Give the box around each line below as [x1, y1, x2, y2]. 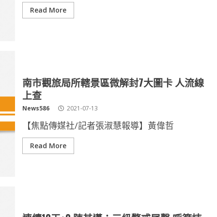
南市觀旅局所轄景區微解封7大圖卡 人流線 [22, 75, 204, 90]
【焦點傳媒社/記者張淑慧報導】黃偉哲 [22, 120, 174, 131]
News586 [22, 104, 49, 112]
